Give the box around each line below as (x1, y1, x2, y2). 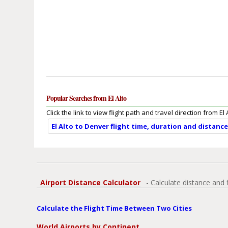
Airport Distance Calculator (40, 178, 141, 188)
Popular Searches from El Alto (46, 93, 127, 104)
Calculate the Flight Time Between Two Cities (37, 204, 192, 213)
